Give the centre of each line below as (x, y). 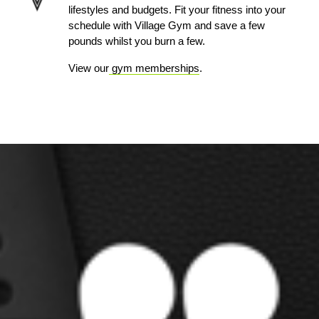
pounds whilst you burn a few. (137, 41)
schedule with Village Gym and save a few (167, 26)
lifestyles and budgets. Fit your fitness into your (177, 10)
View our (89, 68)
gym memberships (156, 68)
